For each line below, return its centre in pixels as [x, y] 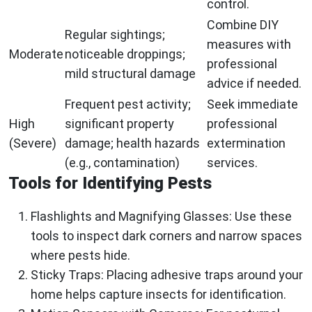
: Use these [260, 217]
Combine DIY [243, 25]
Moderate [36, 54]
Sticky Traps [66, 275]
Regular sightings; [115, 35]
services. [232, 163]
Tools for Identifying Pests [110, 184]
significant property [119, 124]
